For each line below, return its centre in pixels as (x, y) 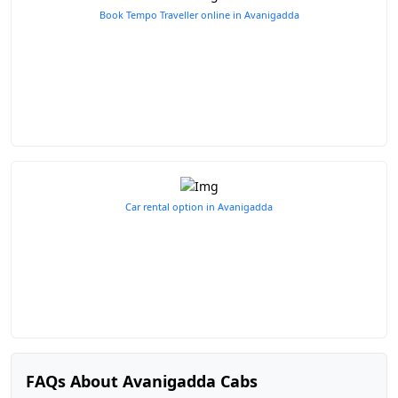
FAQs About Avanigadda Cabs (142, 381)
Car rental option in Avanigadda (199, 207)
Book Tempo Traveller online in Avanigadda (199, 15)
